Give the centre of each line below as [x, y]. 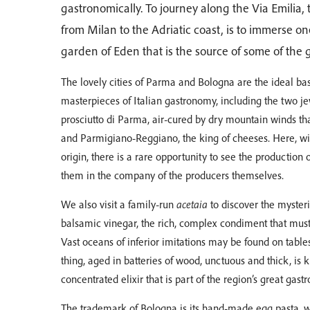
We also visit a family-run [119, 204]
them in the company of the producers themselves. [172, 175]
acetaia [192, 204]
